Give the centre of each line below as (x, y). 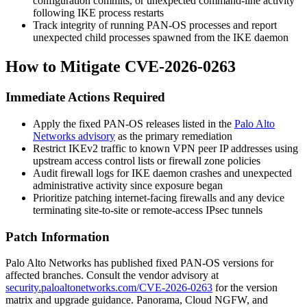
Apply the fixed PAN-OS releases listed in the (134, 123)
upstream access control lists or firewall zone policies (147, 160)
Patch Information (58, 236)
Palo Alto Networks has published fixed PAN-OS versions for (139, 263)
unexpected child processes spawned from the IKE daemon (161, 38)
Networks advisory (74, 136)
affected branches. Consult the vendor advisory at (112, 275)
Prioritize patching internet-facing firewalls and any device (159, 197)
